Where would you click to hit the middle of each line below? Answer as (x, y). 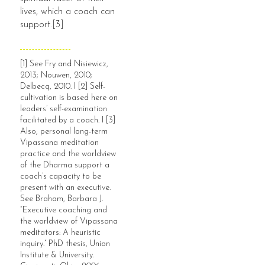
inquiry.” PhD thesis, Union (65, 244)
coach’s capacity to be (61, 176)
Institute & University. (57, 255)
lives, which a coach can (68, 12)
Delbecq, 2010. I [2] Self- (63, 86)
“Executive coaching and (64, 210)
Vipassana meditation (60, 143)
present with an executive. (66, 188)
